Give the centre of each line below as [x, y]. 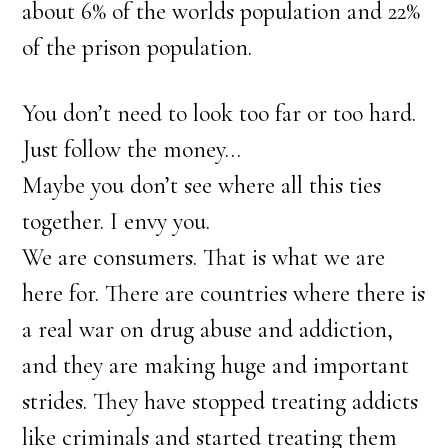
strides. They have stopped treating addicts [220, 401]
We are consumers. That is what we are [204, 257]
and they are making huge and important [216, 365]
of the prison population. [137, 47]
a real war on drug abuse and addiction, [208, 329]
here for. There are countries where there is [224, 293]
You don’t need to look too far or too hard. [219, 113]
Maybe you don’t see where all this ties [202, 185]
